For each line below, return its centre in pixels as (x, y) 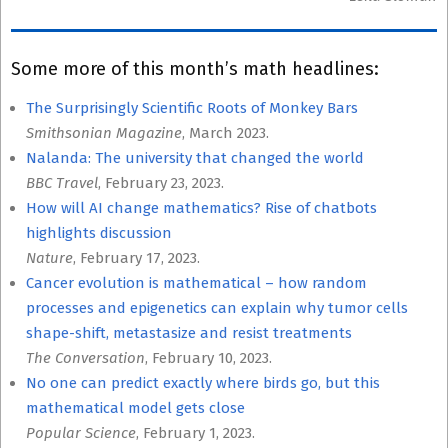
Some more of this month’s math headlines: (195, 69)
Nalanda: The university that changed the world (195, 158)
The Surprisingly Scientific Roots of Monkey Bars (192, 108)
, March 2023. (225, 133)
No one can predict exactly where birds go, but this (203, 383)
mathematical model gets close (135, 408)
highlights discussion (99, 233)
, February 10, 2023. (208, 358)
